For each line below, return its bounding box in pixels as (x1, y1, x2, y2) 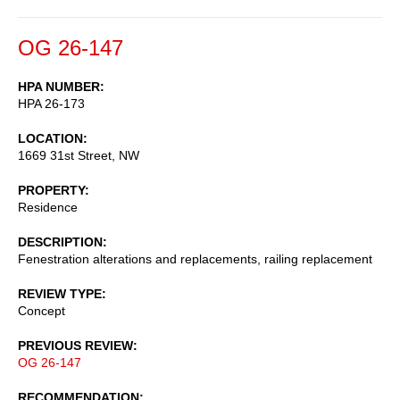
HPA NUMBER (18, 79, 100, 94)
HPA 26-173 (18, 96, 85, 111)
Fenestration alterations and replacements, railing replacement (18, 251, 372, 266)
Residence (18, 199, 78, 214)
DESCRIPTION (18, 234, 103, 249)
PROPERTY (18, 182, 85, 197)
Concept (18, 303, 65, 318)
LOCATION (18, 130, 83, 146)
